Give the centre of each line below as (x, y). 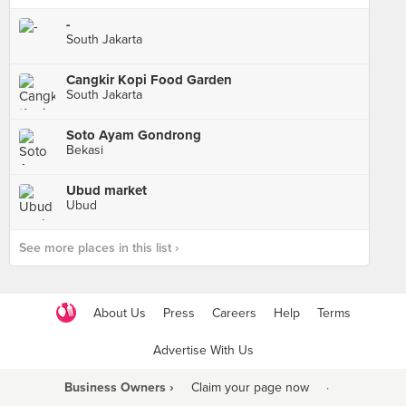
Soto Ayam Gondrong (134, 135)
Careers (234, 313)
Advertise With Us (203, 350)
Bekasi (85, 150)
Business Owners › (119, 387)
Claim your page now (250, 387)
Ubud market (106, 190)
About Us (119, 313)
